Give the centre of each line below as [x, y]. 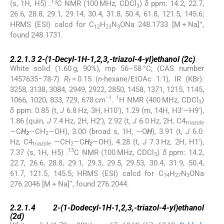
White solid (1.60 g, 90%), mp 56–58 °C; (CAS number [107, 68]
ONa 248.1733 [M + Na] [160, 25]
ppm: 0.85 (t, [37, 110]
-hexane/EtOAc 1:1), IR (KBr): [153, 79]
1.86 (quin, [28, 121]
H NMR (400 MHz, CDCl [159, 100]
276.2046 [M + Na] [40, 184]
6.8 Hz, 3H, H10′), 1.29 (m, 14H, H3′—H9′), [134, 110]
